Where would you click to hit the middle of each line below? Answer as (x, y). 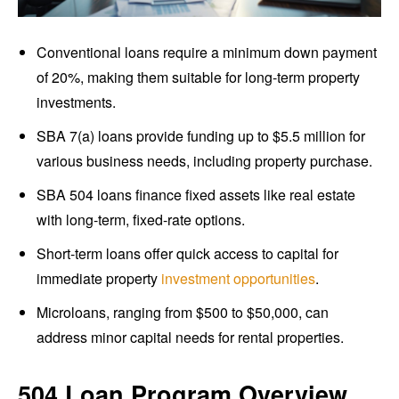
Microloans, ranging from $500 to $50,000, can (183, 313)
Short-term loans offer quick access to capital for (187, 254)
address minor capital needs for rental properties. (190, 338)
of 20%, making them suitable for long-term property (198, 77)
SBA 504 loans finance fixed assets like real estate (196, 195)
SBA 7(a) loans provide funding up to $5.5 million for (201, 136)
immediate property (99, 279)
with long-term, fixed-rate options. (141, 220)
